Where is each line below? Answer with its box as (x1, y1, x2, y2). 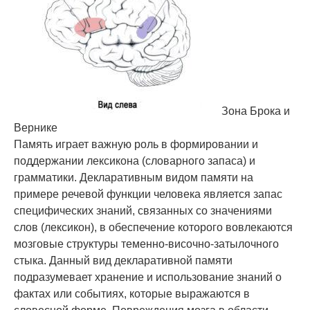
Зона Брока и (221, 105, 290, 118)
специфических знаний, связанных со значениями (14, 205, 272, 217)
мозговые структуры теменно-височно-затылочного (14, 238, 279, 250)
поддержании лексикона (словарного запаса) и (14, 155, 255, 167)
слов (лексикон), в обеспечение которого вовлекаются (14, 221, 293, 234)
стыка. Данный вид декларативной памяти (14, 255, 232, 267)
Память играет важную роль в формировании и (14, 138, 258, 151)
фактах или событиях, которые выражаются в (14, 288, 250, 300)
